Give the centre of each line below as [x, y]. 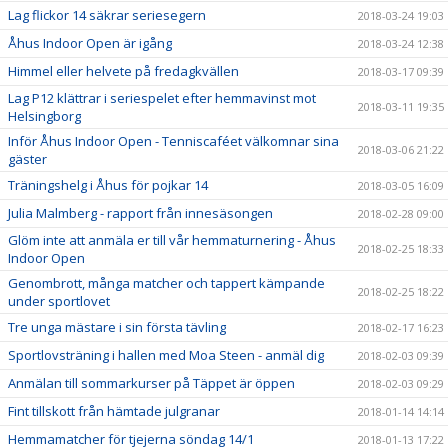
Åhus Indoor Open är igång [90, 42]
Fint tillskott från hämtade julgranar [114, 410]
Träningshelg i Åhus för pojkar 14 [108, 184]
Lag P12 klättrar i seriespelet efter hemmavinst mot [162, 97]
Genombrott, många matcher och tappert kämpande [166, 282]
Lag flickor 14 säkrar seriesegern [107, 14]
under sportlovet [59, 300]
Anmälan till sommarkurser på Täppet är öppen [151, 382]
